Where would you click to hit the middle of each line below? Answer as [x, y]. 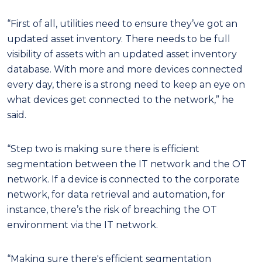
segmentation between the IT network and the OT [127, 164]
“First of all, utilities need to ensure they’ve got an [122, 23]
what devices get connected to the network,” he [120, 99]
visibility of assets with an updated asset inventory [122, 54]
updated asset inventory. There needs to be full [119, 39]
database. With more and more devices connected [125, 69]
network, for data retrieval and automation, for [116, 194]
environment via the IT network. [82, 225]
